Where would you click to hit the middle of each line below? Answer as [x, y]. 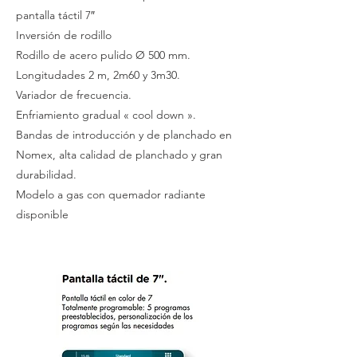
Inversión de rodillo [64, 35]
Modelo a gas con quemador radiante [111, 194]
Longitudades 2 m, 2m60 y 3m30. [98, 75]
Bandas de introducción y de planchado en [124, 135]
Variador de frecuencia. [74, 95]
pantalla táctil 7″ [55, 15]
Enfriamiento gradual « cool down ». [106, 115]
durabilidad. [46, 175]
